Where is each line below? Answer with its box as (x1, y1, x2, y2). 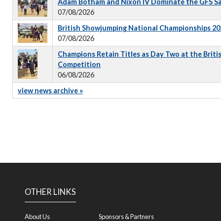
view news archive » (18, 86, 83, 95)
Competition (58, 60, 101, 69)
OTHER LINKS (25, 187, 76, 197)
